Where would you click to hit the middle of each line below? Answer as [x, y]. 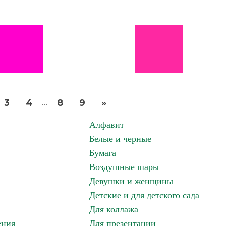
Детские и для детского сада [144, 195]
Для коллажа [114, 209]
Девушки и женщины [131, 181]
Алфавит [107, 125]
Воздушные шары [124, 167]
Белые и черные [120, 139]
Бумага [103, 153]
